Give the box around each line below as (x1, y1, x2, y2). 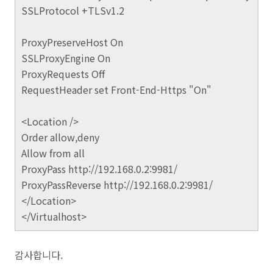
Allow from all (21, 146, 85, 160)
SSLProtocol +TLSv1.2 (21, 3, 124, 18)
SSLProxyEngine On (21, 51, 110, 65)
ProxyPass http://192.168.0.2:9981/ (21, 161, 177, 176)
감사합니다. (15, 247, 63, 262)
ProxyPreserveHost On (21, 35, 123, 49)
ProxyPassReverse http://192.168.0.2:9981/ (21, 177, 213, 192)
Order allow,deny (21, 130, 99, 144)
